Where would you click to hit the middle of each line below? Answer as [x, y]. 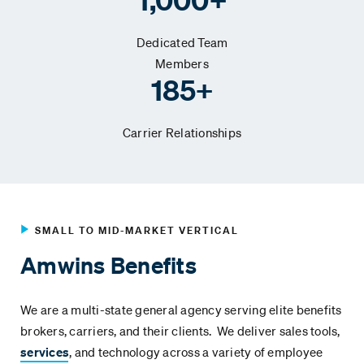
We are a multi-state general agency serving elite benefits [181, 309]
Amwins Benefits [111, 265]
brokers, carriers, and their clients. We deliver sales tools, [180, 330]
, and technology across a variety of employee [196, 351]
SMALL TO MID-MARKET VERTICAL [137, 230]
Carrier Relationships [182, 132]
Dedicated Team [182, 42]
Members [182, 63]
